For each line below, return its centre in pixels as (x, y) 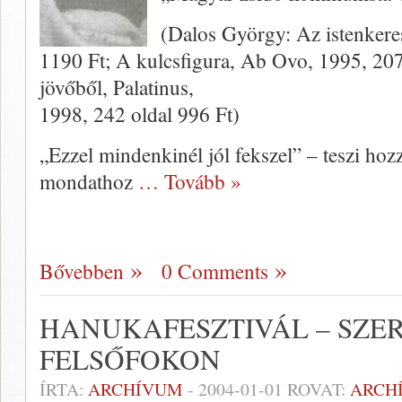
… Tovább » (190, 181)
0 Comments (215, 271)
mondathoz (89, 181)
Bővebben (82, 271)
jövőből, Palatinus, (117, 87)
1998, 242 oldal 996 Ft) (140, 114)
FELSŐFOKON (130, 359)
